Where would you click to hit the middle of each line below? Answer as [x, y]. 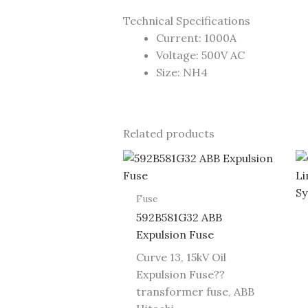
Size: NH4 [181, 72]
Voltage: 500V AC [200, 55]
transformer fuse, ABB [195, 292]
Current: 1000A [196, 37]
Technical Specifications [186, 20]
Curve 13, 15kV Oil [181, 257]
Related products [168, 133]
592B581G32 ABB [179, 218]
